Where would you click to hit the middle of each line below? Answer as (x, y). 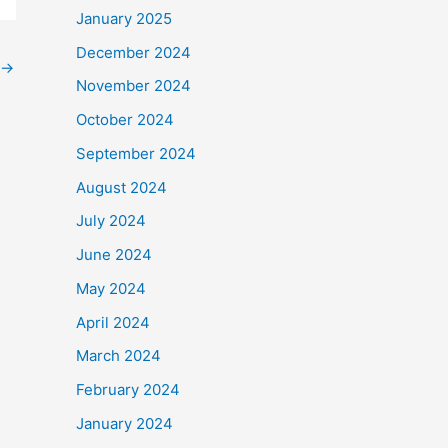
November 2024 (133, 86)
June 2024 (114, 255)
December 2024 (133, 52)
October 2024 (125, 120)
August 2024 (121, 187)
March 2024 (118, 356)
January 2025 (124, 18)
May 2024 (111, 288)
